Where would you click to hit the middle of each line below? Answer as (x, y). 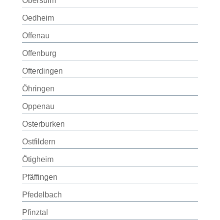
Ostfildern (39, 142)
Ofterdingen (42, 71)
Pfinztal (35, 212)
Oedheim (38, 18)
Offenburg (39, 53)
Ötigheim (38, 159)
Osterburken (43, 124)
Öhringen (38, 89)
